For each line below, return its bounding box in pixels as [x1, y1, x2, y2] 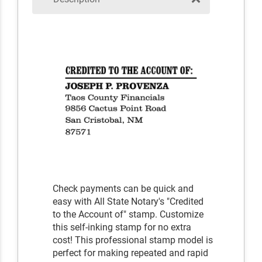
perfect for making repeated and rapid [53, 247, 209, 258]
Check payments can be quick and [53, 182, 194, 194]
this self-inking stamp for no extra [53, 221, 192, 233]
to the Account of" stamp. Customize [53, 208, 204, 220]
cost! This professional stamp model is [53, 234, 213, 246]
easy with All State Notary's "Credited [53, 195, 204, 207]
